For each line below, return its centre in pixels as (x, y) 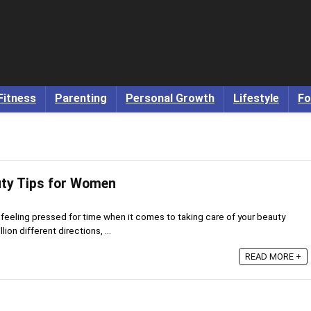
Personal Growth (170, 98)
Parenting (81, 98)
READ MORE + (273, 257)
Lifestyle (256, 98)
